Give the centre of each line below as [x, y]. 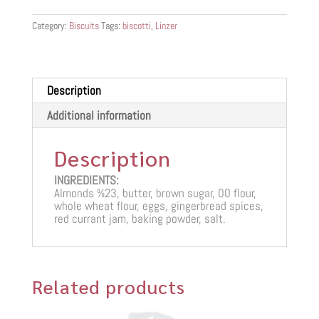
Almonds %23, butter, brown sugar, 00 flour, [155, 193]
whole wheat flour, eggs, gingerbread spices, [158, 205]
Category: [50, 25]
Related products [108, 286]
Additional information [99, 115]
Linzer [166, 25]
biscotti [136, 25]
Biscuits [84, 25]
